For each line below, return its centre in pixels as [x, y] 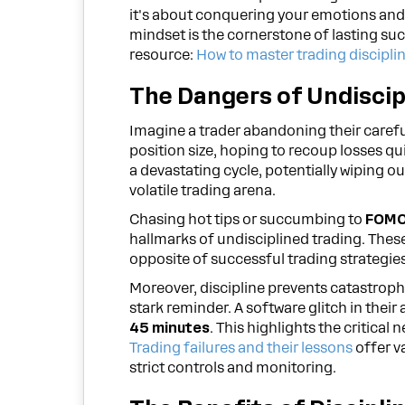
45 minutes [170, 328]
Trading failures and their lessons [241, 348]
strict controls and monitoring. [233, 367]
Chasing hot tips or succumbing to [248, 219]
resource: [163, 56]
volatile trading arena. [203, 190]
